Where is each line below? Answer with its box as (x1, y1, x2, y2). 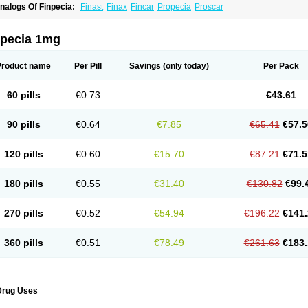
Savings (129, 61, 161, 71)
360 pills (3, 237, 43, 248)
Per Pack (263, 61, 299, 71)
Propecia (157, 2, 191, 12)
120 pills (3, 148, 43, 159)
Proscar (195, 2, 223, 12)
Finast (80, 2, 103, 12)
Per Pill (74, 61, 102, 71)
